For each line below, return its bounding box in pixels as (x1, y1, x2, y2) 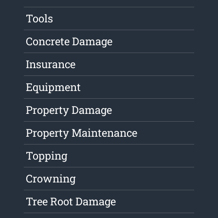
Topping (26, 148, 68, 163)
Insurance (26, 57, 76, 72)
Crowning (26, 171, 76, 186)
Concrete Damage (26, 34, 113, 49)
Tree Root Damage (26, 194, 116, 209)
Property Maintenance (26, 126, 138, 140)
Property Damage (26, 103, 112, 117)
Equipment (26, 80, 81, 94)
